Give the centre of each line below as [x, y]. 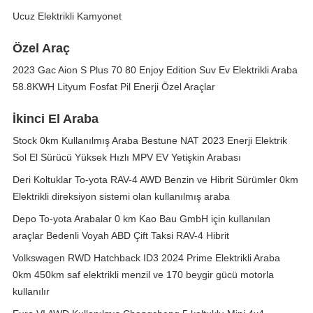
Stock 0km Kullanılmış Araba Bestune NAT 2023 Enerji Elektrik [150, 140]
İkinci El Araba [56, 119]
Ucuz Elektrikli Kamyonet [67, 16]
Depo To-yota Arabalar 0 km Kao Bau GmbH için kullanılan [141, 219]
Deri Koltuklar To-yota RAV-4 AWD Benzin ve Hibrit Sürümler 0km [155, 180]
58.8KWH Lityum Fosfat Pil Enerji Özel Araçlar [114, 87]
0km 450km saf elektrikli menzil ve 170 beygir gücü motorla [143, 275]
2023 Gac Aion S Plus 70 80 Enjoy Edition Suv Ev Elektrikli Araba [155, 70]
